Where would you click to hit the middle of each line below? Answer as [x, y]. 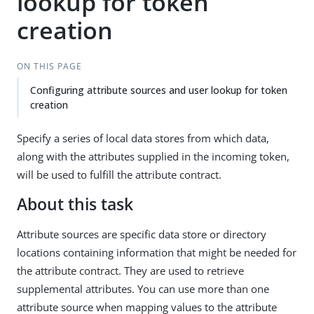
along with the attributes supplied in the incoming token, [153, 156]
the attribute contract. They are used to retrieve [130, 271]
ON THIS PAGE [49, 66]
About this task [75, 204]
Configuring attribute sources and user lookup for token [159, 90]
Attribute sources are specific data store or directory [142, 234]
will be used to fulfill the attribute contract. [119, 175]
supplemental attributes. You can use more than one [143, 289]
